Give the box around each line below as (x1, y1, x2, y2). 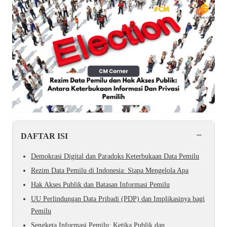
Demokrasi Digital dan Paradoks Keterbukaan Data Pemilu (31, 152, 199, 160)
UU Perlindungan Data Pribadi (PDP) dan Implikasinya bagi (31, 195, 205, 203)
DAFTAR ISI (21, 131, 68, 141)
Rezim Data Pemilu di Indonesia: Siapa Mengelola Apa (31, 166, 188, 174)
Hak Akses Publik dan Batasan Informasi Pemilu (31, 180, 170, 188)
